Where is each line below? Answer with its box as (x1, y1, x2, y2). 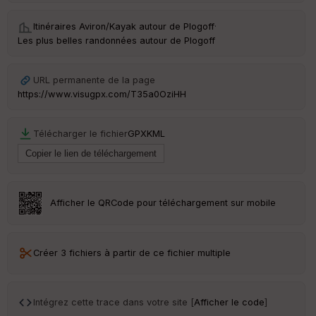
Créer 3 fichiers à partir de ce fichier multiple (33, 248, 231, 259)
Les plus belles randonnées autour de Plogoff (18, 35, 215, 46)
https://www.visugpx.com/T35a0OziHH (18, 88, 186, 99)
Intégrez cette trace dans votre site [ (33, 297, 194, 308)
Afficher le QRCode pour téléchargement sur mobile (50, 197, 276, 208)
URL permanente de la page (33, 74, 155, 85)
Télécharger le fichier (33, 128, 128, 139)
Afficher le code (194, 297, 265, 308)
